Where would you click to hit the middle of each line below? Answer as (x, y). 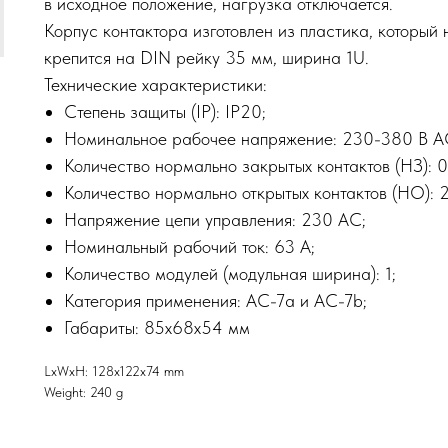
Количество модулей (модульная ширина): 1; (230, 274)
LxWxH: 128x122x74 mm (114, 371)
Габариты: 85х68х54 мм (157, 328)
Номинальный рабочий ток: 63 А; (189, 247)
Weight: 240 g (83, 392)
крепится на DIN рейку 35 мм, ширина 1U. (206, 58)
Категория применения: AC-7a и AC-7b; (215, 301)
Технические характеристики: (155, 85)
